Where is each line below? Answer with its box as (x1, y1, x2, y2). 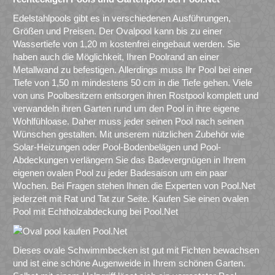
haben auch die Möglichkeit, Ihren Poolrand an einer (13, 51, 219, 62)
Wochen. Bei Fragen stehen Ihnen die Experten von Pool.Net (13, 180, 255, 191)
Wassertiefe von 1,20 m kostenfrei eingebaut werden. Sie (13, 38, 240, 49)
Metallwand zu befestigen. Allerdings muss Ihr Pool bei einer (13, 64, 252, 75)
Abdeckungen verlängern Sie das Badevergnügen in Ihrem (13, 154, 246, 165)
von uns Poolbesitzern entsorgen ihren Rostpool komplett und (13, 90, 258, 101)
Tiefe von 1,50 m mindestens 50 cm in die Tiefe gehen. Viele (13, 77, 252, 88)
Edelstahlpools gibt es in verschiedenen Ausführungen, (13, 12, 231, 23)
